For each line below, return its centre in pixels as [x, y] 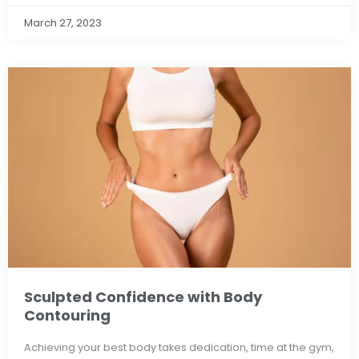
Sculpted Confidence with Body [143, 297]
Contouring [67, 316]
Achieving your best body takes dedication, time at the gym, [179, 347]
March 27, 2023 [63, 23]
